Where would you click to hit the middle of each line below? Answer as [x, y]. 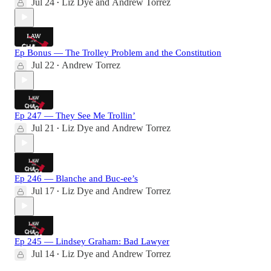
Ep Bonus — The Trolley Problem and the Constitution [118, 52]
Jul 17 [43, 191]
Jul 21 [43, 128]
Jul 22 [43, 65]
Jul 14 [43, 253]
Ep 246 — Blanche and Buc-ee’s [76, 178]
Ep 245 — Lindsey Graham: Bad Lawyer [92, 241]
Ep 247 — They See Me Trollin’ [75, 115]
